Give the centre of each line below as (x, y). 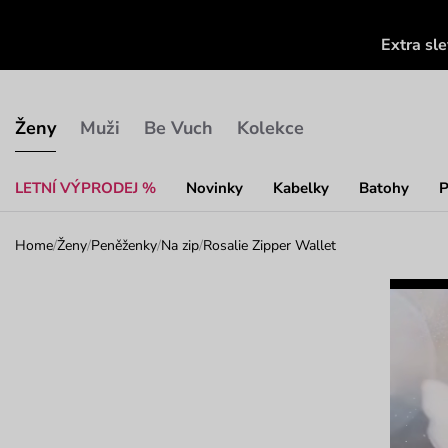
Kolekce (270, 127)
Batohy (384, 187)
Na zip (180, 245)
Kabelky (301, 187)
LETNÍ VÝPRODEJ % (85, 187)
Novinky (214, 187)
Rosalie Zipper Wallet (269, 245)
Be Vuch (178, 127)
